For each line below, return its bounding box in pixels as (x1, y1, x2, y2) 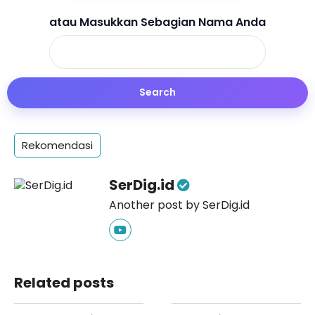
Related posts (14, 272, 114, 292)
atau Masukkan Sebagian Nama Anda (49, 13, 266, 30)
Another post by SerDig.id (109, 196, 250, 213)
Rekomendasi (22, 137, 93, 153)
